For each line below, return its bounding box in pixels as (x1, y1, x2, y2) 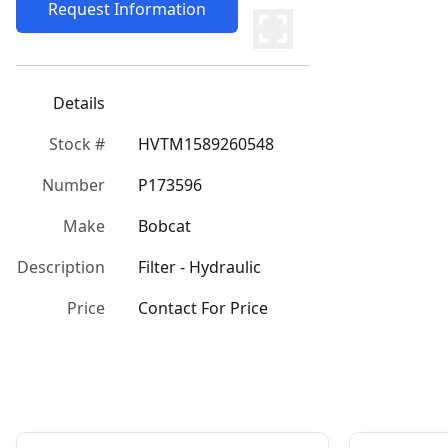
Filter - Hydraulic (138, 256, 261, 278)
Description (17, 256, 105, 278)
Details (53, 92, 105, 114)
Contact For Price (138, 297, 268, 319)
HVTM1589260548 (138, 133, 274, 155)
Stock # (49, 133, 105, 155)
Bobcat (138, 215, 191, 237)
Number (42, 174, 105, 196)
